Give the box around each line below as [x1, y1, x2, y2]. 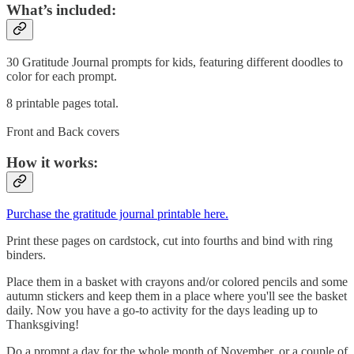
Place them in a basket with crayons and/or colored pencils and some [6, 275, 348, 289]
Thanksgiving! [6, 318, 79, 332]
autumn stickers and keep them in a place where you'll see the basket [6, 289, 347, 303]
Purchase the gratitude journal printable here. [6, 207, 228, 221]
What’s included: [6, 2, 116, 19]
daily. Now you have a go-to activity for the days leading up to [6, 303, 318, 318]
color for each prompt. [6, 69, 117, 83]
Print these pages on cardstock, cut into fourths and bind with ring [6, 234, 333, 248]
